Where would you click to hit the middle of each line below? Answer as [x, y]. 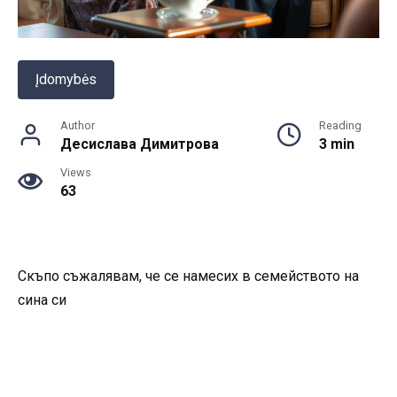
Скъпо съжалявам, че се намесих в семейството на [188, 276]
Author [78, 126]
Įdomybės [66, 80]
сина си [42, 300]
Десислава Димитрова [140, 144]
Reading [340, 126]
